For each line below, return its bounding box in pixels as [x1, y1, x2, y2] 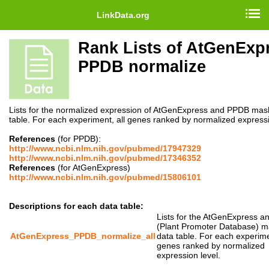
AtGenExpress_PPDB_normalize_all [10, 231, 156, 241]
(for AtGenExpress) [55, 163, 130, 172]
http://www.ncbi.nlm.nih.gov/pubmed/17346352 [9, 153, 201, 163]
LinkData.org [96, 10, 150, 20]
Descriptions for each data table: [9, 201, 144, 211]
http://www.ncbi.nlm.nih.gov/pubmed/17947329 [9, 144, 201, 153]
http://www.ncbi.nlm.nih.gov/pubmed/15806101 [9, 172, 201, 182]
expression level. [157, 250, 220, 260]
